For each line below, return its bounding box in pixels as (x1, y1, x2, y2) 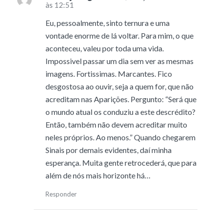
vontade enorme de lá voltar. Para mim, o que (45, 31, 194, 40)
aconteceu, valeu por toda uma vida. (45, 44, 164, 53)
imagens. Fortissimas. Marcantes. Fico (45, 69, 172, 78)
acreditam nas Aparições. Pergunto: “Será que (45, 94, 197, 104)
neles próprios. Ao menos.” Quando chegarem (45, 132, 196, 142)
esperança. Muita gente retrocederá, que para (45, 158, 197, 167)
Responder (45, 190, 77, 198)
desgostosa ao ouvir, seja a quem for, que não (45, 82, 194, 91)
